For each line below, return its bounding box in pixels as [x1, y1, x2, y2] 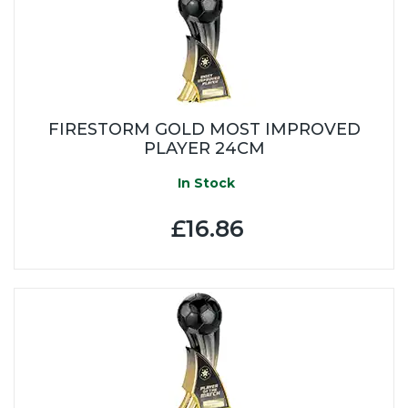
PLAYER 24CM [143, 138, 265, 158]
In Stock [173, 174, 235, 191]
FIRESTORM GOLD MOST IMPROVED [47, 118, 361, 139]
